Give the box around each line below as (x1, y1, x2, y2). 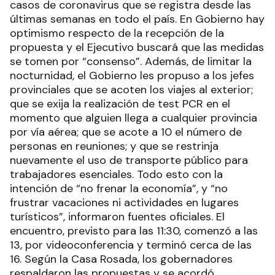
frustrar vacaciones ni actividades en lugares (10, 195, 239, 210)
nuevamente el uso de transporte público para (10, 152, 248, 168)
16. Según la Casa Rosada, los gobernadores (10, 251, 233, 266)
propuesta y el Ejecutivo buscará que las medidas (10, 39, 264, 55)
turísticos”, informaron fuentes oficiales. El (10, 209, 225, 224)
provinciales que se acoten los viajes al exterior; (10, 82, 253, 97)
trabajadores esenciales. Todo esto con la (10, 166, 223, 182)
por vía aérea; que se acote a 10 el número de (10, 124, 242, 139)
